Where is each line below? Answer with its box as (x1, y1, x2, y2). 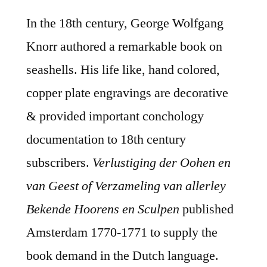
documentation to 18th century (26, 131, 186, 148)
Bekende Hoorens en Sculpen (26, 201, 179, 218)
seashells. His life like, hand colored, (26, 61, 220, 79)
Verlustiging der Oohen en (92, 154, 231, 172)
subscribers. (26, 154, 92, 172)
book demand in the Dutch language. (26, 247, 219, 265)
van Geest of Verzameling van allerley (26, 178, 226, 195)
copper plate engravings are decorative (26, 85, 228, 102)
